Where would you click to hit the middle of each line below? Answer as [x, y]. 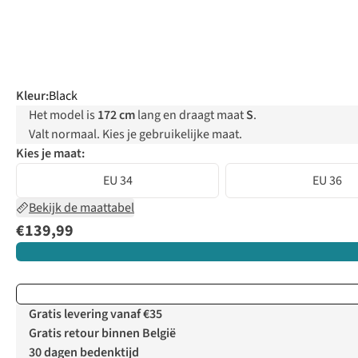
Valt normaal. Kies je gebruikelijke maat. [135, 135]
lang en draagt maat [191, 115]
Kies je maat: [50, 154]
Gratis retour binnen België [102, 334]
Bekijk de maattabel [82, 208]
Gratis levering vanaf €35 [95, 314]
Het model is [63, 115]
